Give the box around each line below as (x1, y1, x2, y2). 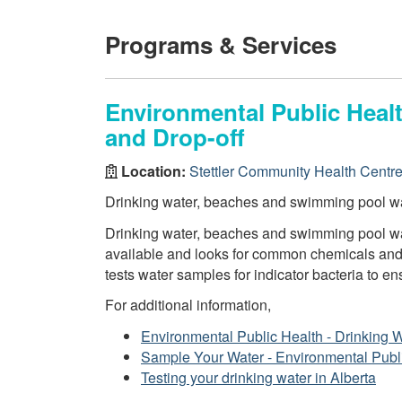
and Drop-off (105, 120, 245, 153)
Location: (118, 160, 189, 181)
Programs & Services (105, 28, 336, 61)
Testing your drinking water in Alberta (141, 366, 376, 388)
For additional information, (105, 294, 271, 315)
